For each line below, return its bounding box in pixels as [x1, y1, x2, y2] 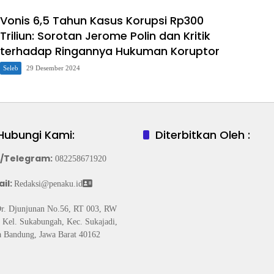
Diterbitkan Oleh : [155, 127, 250, 143]
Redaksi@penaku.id [13, 179, 83, 189]
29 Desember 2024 [26, 64, 80, 72]
